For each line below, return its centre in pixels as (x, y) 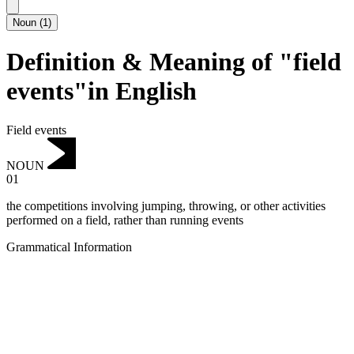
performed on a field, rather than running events (125, 220)
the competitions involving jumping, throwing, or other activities (166, 206)
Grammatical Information (69, 247)
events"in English (102, 91)
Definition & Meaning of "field (174, 62)
